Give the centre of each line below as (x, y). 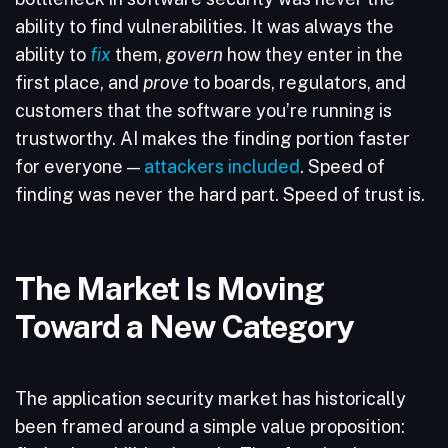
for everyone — (79, 166)
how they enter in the (313, 54)
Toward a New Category (187, 326)
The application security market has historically (210, 398)
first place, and (79, 82)
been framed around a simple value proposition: (210, 426)
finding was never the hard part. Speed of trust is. (222, 194)
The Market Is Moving (169, 288)
